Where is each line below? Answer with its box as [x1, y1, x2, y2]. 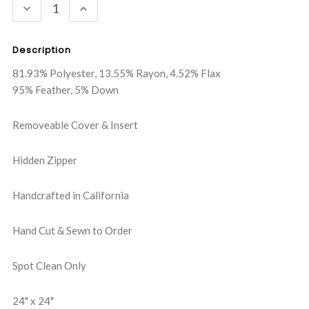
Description [12, 43, 71, 57]
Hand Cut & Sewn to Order [12, 224, 132, 237]
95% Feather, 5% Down [12, 83, 119, 97]
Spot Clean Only [12, 259, 86, 272]
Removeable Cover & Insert [12, 119, 138, 132]
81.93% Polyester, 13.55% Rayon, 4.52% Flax [12, 67, 221, 80]
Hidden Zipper [12, 154, 77, 167]
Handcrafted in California [12, 189, 129, 202]
